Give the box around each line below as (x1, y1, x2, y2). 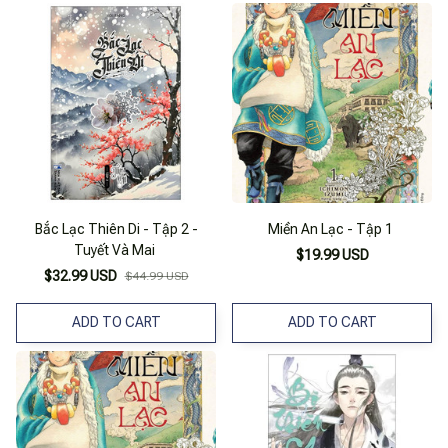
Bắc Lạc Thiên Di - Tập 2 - (34, 220, 198, 237)
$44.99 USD (124, 268, 189, 283)
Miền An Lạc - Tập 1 (268, 220, 393, 237)
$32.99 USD (43, 267, 117, 284)
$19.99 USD (295, 246, 369, 263)
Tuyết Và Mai (74, 241, 155, 258)
